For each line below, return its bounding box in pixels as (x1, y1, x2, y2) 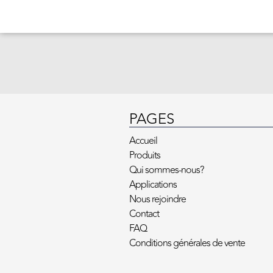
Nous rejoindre (129, 192, 186, 207)
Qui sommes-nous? (129, 163, 204, 177)
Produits (129, 148, 161, 163)
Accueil (129, 133, 158, 148)
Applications (129, 177, 177, 192)
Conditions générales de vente (129, 236, 246, 250)
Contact (129, 207, 160, 221)
